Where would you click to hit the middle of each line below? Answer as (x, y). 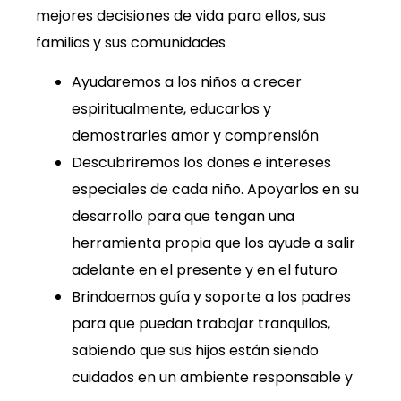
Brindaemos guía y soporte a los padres (211, 297)
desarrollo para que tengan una (183, 217)
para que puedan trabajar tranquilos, (201, 324)
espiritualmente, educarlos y (171, 109)
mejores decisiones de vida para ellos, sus (181, 15)
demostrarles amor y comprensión (195, 136)
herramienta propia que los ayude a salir (213, 243)
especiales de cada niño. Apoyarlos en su (215, 190)
